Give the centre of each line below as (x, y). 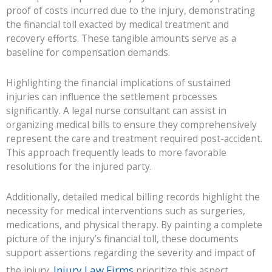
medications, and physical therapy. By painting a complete (134, 225)
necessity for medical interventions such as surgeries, (126, 211)
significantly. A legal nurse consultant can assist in (116, 111)
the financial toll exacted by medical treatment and (117, 25)
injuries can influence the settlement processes (112, 97)
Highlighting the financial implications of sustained (118, 83)
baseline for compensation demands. (88, 53)
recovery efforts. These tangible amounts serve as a (121, 39)
